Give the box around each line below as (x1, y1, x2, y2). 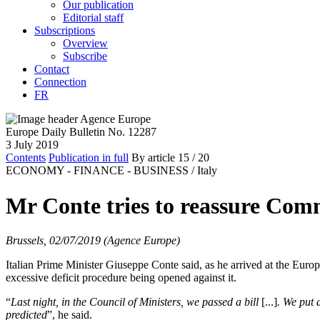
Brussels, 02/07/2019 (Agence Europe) (6, 234, 180, 246)
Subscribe (63, 50, 107, 63)
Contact (34, 63, 69, 76)
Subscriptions (34, 24, 95, 37)
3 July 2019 (6, 139, 59, 151)
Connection (34, 76, 86, 89)
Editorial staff (63, 11, 124, 24)
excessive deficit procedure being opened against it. (6, 271, 239, 284)
